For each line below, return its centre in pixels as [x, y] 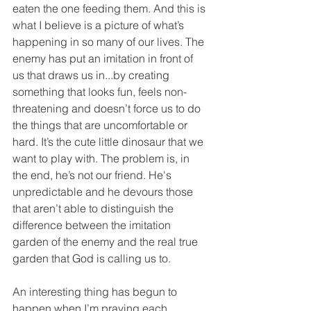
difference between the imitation [93, 225]
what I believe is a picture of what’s [100, 25]
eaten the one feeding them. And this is [110, 9]
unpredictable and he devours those [104, 192]
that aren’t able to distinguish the [94, 209]
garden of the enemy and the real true [107, 242]
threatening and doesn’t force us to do [108, 109]
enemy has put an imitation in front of [104, 59]
